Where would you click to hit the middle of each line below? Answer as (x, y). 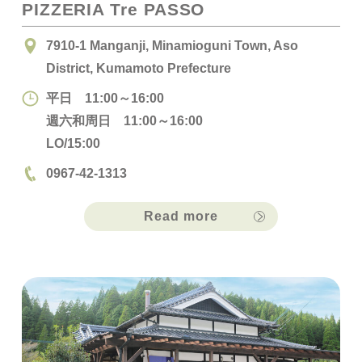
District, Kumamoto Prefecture (138, 67)
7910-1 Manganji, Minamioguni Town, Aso (172, 45)
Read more (181, 216)
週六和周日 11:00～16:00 (124, 121)
